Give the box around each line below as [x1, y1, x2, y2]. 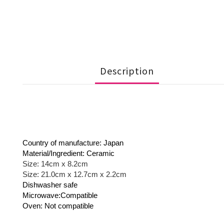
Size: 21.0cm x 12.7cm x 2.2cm [22, 170, 126, 179]
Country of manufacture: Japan [22, 138, 123, 147]
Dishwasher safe [22, 180, 77, 189]
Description [100, 64, 154, 77]
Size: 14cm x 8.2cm [22, 159, 88, 168]
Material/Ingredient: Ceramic [22, 149, 114, 158]
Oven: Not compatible [22, 201, 93, 210]
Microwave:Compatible [22, 191, 97, 200]
